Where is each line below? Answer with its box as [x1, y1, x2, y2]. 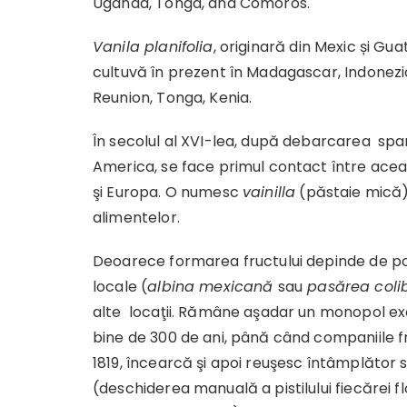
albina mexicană [147, 276, 278, 297]
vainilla [243, 182, 296, 203]
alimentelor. [93, 207, 180, 228]
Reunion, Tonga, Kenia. [93, 87, 253, 108]
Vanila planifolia [93, 36, 213, 57]
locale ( [93, 276, 148, 297]
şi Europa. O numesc [93, 182, 243, 203]
